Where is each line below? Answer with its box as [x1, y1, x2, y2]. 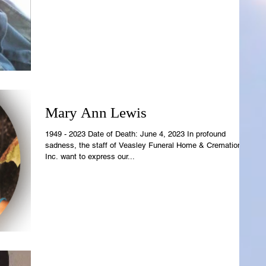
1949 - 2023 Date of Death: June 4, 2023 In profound [45, 129, 226, 138]
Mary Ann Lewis [45, 104, 147, 121]
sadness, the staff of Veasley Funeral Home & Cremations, [45, 140, 248, 150]
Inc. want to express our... [45, 151, 135, 161]
